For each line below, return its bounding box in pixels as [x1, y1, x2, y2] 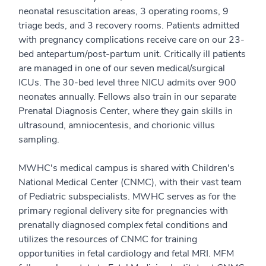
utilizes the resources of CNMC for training [18, 233, 197, 246]
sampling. [18, 133, 59, 146]
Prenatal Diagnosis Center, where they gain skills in [18, 104, 233, 118]
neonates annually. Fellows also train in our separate [18, 90, 236, 103]
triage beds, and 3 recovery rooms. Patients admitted [18, 19, 239, 32]
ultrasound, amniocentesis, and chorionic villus [18, 119, 215, 132]
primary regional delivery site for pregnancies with [18, 204, 228, 217]
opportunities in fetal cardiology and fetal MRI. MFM [18, 247, 234, 260]
